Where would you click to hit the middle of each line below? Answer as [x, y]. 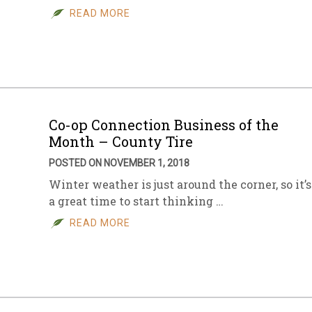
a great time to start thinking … [136, 201]
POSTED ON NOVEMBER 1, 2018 [119, 163]
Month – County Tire [121, 141]
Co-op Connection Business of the [164, 125]
